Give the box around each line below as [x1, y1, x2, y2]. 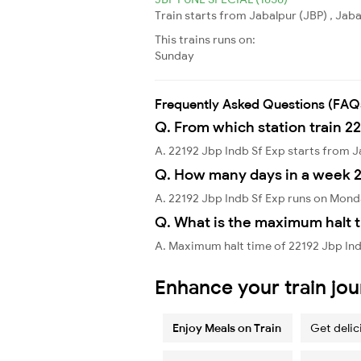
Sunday [155, 48, 194, 63]
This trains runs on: [155, 31, 255, 47]
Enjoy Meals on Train [172, 320, 281, 335]
